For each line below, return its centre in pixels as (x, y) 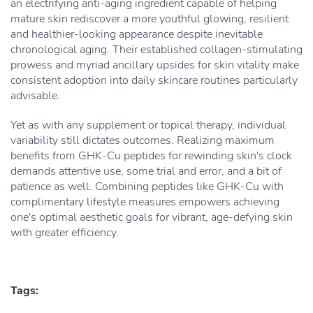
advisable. (35, 96)
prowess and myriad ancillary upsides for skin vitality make (155, 65)
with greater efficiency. (65, 233)
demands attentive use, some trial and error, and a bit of (146, 171)
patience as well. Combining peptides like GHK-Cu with (147, 187)
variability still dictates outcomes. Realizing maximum (143, 140)
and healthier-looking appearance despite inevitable (137, 34)
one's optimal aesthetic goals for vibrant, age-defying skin (152, 217)
